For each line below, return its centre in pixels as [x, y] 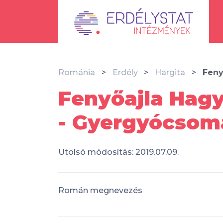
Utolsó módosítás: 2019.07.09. [118, 152]
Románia [77, 72]
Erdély [125, 72]
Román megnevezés [100, 190]
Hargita [170, 72]
